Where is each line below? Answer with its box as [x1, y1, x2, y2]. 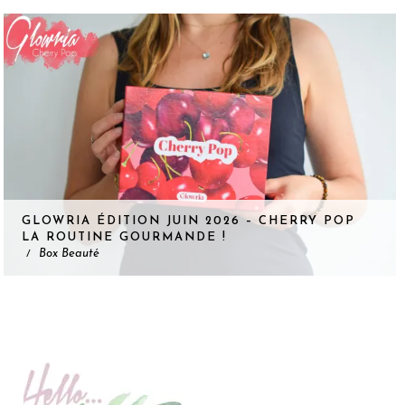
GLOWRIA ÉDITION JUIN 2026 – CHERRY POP [21, 215, 355, 228]
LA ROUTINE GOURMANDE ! [21, 231, 227, 244]
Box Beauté [38, 248, 99, 260]
